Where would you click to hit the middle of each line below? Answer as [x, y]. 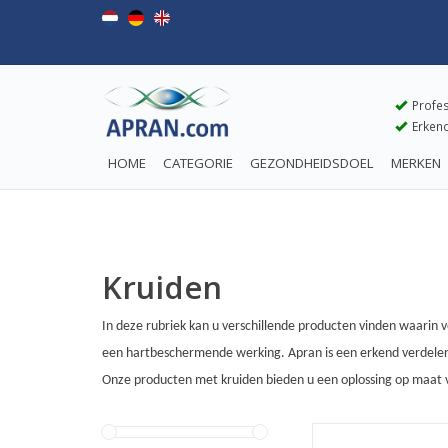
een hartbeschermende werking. [195, 353]
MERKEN [416, 163]
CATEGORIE [198, 163]
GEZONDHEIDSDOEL [312, 163]
